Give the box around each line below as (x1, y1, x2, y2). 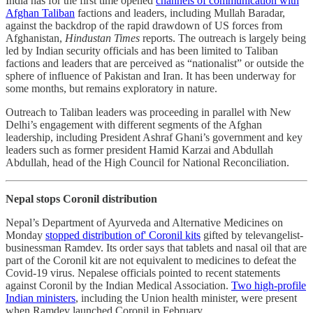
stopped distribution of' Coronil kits (45, 228, 201, 241)
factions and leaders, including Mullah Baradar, (75, 6, 285, 19)
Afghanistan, (6, 31, 65, 44)
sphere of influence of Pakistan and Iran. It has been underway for (6, 69, 296, 82)
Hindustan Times (65, 31, 140, 44)
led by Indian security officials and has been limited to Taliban (6, 44, 278, 57)
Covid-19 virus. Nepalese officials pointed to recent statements (6, 266, 280, 279)
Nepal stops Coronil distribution (6, 192, 157, 205)
